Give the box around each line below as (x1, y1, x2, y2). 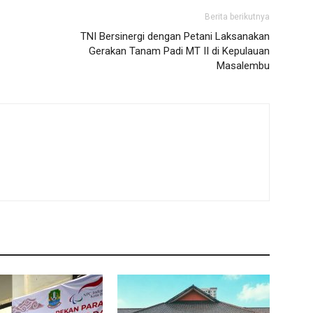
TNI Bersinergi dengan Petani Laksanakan (80, 30, 270, 43)
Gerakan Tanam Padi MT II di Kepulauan (89, 45, 270, 57)
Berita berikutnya (205, 12, 270, 22)
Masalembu (217, 59, 270, 72)
